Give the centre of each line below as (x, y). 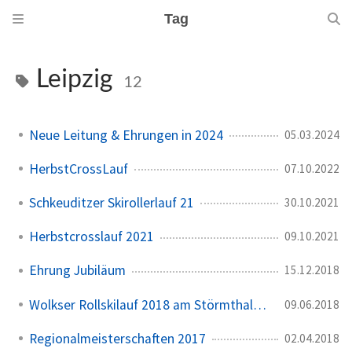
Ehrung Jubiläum (77, 271)
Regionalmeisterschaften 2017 (117, 338)
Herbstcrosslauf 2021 (92, 237)
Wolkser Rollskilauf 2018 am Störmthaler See (259, 304)
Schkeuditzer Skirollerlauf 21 (112, 202)
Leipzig (74, 77)
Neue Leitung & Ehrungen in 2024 (126, 135)
